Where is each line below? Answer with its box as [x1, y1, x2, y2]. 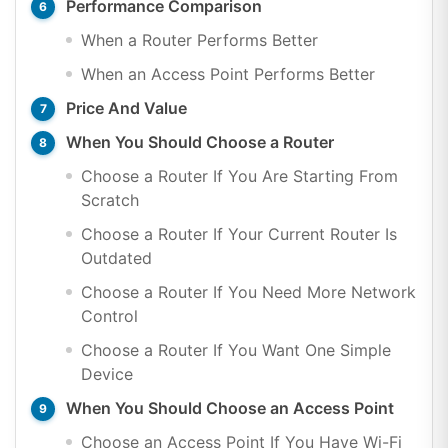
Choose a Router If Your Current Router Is [81, 223, 397, 244]
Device [81, 363, 133, 384]
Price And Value [66, 97, 187, 118]
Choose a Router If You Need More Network [81, 281, 416, 302]
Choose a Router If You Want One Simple [81, 339, 391, 360]
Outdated [81, 247, 152, 268]
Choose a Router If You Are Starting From [81, 165, 398, 186]
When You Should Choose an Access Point [66, 397, 394, 418]
